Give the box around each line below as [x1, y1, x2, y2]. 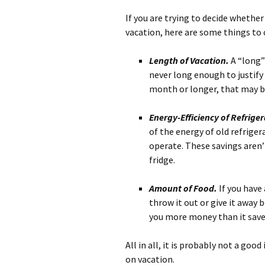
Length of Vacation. [149, 54, 231, 67]
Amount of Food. [149, 182, 219, 195]
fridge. [149, 154, 175, 166]
